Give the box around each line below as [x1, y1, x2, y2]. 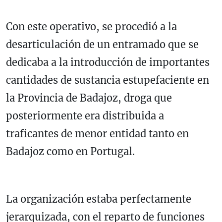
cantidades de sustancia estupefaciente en [6, 73, 209, 86]
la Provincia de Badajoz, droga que [6, 91, 172, 104]
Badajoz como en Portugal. [6, 145, 135, 158]
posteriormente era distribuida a [6, 109, 164, 122]
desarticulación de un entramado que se [6, 38, 199, 51]
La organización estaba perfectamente [6, 192, 191, 205]
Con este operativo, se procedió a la [6, 20, 177, 33]
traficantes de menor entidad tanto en [6, 127, 189, 140]
